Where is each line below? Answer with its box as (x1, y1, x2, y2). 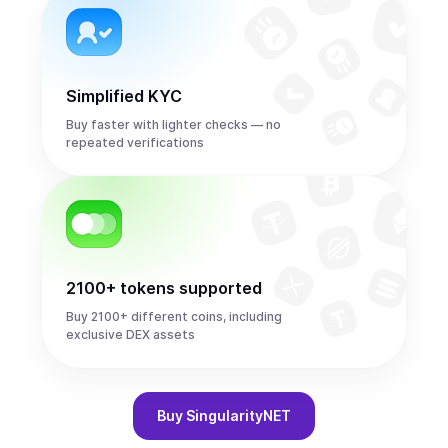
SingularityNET (186, 407, 291, 424)
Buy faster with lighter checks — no (66, 117, 281, 132)
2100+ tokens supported (66, 278, 262, 298)
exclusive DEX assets (66, 327, 195, 342)
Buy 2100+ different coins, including (66, 309, 282, 324)
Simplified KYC (66, 86, 182, 106)
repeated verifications (66, 135, 204, 150)
